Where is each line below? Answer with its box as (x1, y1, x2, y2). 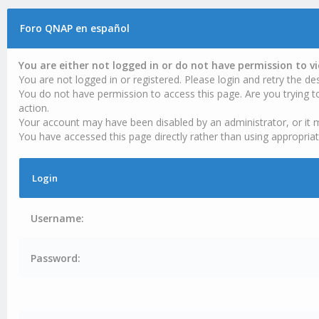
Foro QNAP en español (19, 21, 130, 35)
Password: (31, 251, 81, 265)
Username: (31, 211, 85, 225)
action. (19, 101, 50, 115)
